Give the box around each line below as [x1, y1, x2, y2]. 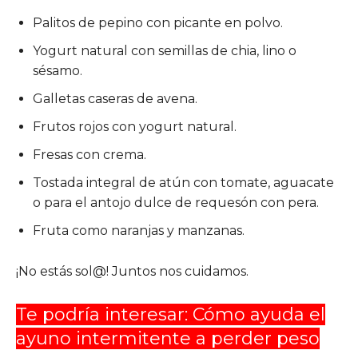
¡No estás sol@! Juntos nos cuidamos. [16, 263, 249, 279]
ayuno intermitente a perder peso [16, 327, 320, 349]
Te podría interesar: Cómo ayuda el [16, 303, 325, 325]
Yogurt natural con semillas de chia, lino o [33, 42, 296, 58]
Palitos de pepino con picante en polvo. [33, 14, 283, 30]
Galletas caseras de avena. [33, 90, 197, 106]
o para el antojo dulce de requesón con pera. [33, 194, 319, 210]
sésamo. [33, 62, 82, 78]
